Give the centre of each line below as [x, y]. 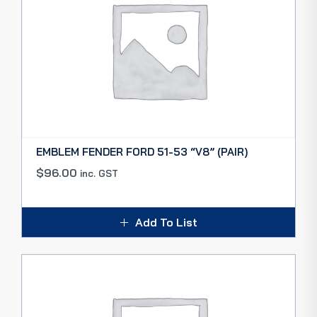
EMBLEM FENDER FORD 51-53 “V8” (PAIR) [142, 152]
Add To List [166, 222]
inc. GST [99, 173]
